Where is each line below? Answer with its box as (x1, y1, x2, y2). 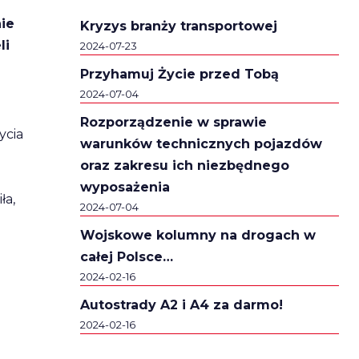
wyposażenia (79, 179, 170, 196)
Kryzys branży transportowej (79, 18, 277, 34)
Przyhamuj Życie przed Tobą (79, 67, 279, 83)
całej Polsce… (79, 249, 173, 265)
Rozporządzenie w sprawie (79, 115, 267, 131)
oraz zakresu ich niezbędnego (79, 158, 289, 174)
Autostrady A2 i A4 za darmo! (79, 297, 283, 313)
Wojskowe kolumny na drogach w (79, 228, 316, 244)
